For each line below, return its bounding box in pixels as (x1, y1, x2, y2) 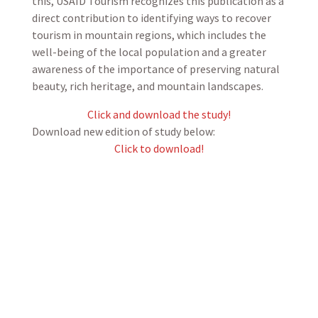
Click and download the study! (87, 107, 231, 121)
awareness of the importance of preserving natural (31, 62, 280, 76)
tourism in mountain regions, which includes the (31, 28, 266, 42)
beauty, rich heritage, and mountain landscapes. (31, 79, 263, 93)
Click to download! (114, 141, 204, 155)
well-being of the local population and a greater (31, 45, 266, 59)
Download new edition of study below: (31, 124, 215, 138)
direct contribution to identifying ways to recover (31, 11, 271, 25)
